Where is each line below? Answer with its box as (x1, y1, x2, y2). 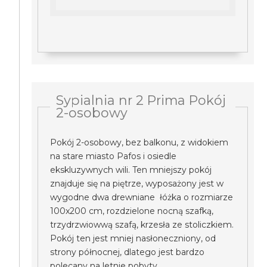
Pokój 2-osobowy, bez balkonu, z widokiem (50, 137, 229, 148)
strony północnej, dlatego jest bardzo (50, 247, 205, 257)
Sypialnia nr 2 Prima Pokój (56, 92, 226, 108)
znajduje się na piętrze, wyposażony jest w (50, 178, 224, 189)
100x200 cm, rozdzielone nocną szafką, (50, 206, 214, 216)
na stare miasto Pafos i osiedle (50, 151, 177, 162)
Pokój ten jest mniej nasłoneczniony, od (50, 233, 216, 244)
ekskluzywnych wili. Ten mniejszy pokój (50, 164, 212, 175)
